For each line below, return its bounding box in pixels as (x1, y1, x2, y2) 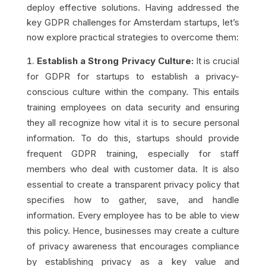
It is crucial (195, 55, 240, 66)
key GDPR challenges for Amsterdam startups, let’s (26, 16, 240, 28)
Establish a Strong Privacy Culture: (36, 55, 196, 66)
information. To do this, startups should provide (26, 132, 240, 144)
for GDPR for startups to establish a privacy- (26, 70, 240, 82)
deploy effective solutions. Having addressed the (26, 1, 240, 13)
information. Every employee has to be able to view (26, 209, 240, 221)
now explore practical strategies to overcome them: (26, 31, 239, 43)
